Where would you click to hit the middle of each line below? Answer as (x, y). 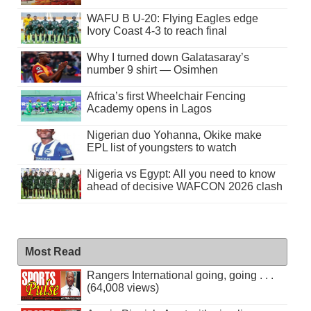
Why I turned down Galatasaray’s (168, 57)
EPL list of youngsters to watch (161, 147)
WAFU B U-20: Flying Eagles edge (172, 18)
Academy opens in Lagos (149, 108)
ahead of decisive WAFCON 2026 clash (184, 186)
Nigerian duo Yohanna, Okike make (174, 135)
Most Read (53, 251)
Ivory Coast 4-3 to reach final (157, 31)
